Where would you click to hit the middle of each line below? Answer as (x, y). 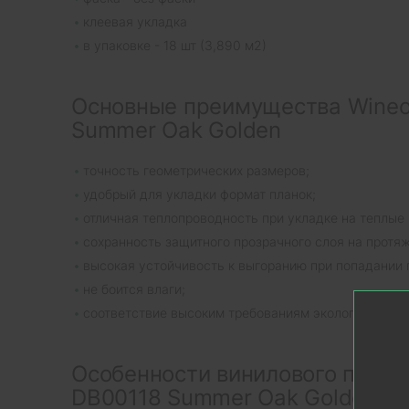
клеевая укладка (135, 21)
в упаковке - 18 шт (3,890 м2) (175, 45)
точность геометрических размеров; (196, 170)
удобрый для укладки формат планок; (199, 194)
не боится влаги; (134, 288)
